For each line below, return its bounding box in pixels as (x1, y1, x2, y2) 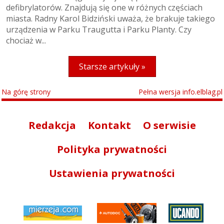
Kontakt (87, 118, 131, 132)
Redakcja (28, 118, 76, 132)
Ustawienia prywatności (49, 166, 175, 180)
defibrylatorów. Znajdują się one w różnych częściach (6, 2, 202, 13)
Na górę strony (1, 87, 50, 97)
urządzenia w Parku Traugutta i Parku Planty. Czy (6, 24, 191, 35)
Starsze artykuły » (78, 61, 145, 72)
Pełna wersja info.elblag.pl (138, 87, 222, 97)
